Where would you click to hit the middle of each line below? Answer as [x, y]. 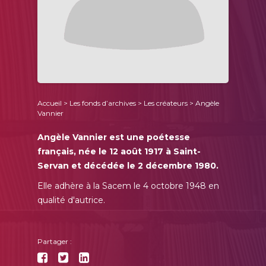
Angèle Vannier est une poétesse [114, 137]
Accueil [50, 103]
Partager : [55, 241]
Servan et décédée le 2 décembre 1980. [128, 165]
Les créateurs [166, 103]
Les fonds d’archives [103, 103]
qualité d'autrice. [72, 200]
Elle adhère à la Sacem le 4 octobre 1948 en [129, 186]
